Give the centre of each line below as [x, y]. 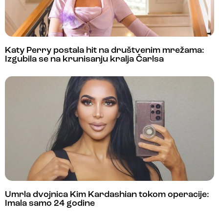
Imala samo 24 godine [50, 203]
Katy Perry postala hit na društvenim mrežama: [105, 50]
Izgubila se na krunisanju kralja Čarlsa [84, 59]
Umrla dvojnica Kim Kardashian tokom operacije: [107, 195]
